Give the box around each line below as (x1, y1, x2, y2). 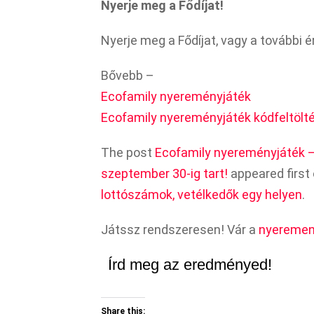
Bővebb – (101, 67, 154, 83)
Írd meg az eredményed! (108, 255, 272, 273)
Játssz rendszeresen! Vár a (101, 221, 259, 237)
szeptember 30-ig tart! (101, 165, 228, 181)
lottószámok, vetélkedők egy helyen (101, 186, 302, 202)
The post (101, 144, 155, 160)
